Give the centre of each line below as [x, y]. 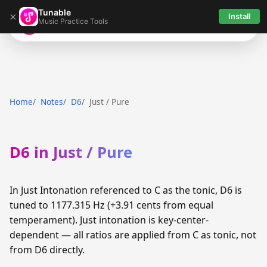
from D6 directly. [47, 250]
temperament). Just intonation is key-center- [109, 220]
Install [239, 16]
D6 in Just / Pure [71, 153]
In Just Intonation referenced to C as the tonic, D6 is [126, 190]
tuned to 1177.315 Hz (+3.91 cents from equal [111, 205]
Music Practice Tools [73, 21]
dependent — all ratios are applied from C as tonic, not [133, 235]
